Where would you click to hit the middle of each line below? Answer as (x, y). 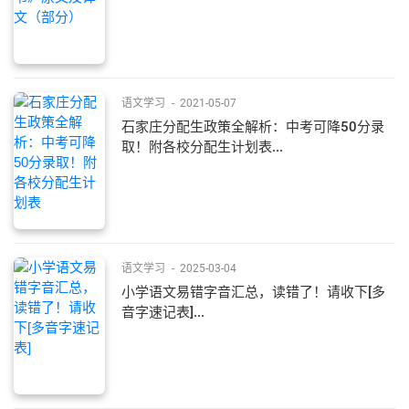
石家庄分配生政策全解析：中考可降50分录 (253, 126)
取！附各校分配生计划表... (202, 147)
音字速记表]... (163, 312)
